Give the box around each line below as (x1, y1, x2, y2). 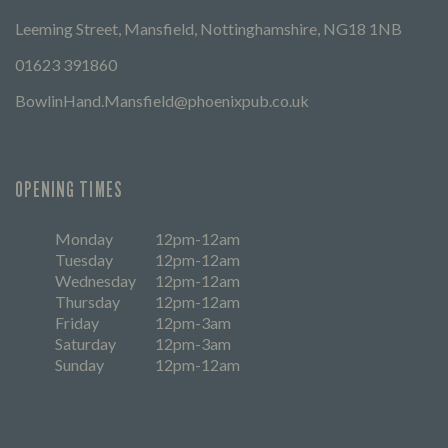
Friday (55, 313, 99, 333)
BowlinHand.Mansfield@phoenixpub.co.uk (15, 91, 309, 111)
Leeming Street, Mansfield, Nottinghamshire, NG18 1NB (15, 19, 402, 39)
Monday (55, 229, 113, 249)
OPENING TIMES (15, 177, 123, 203)
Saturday (55, 334, 116, 354)
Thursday (55, 292, 120, 312)
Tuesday (55, 250, 113, 270)
